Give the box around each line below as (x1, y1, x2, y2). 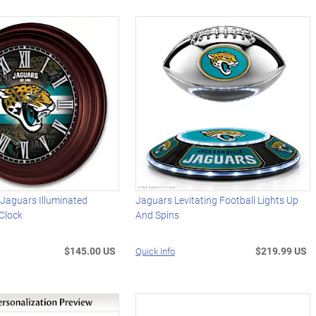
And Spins (135, 207, 180, 221)
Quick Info (135, 244, 176, 257)
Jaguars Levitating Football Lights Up (135, 193, 299, 207)
